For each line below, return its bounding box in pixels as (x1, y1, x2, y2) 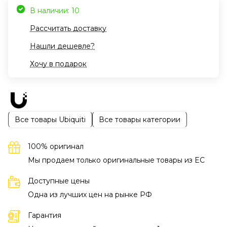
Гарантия (28, 211, 61, 220)
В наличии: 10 (30, 6, 80, 16)
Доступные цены (28, 176, 90, 186)
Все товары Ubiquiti (15, 115, 86, 124)
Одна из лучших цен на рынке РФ (28, 190, 152, 200)
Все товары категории (99, 115, 180, 124)
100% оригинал (28, 142, 84, 152)
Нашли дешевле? (30, 42, 95, 51)
